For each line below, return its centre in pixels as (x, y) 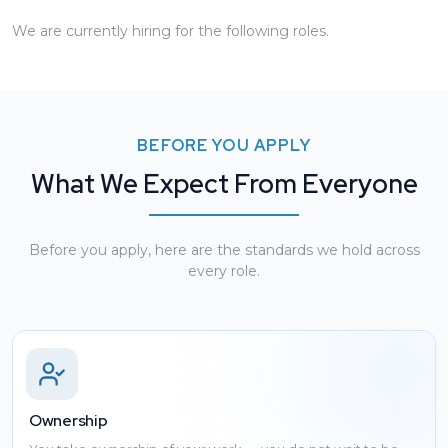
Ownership (68, 420)
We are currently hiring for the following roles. (170, 31)
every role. (224, 271)
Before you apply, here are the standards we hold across (224, 250)
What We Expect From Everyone (224, 184)
